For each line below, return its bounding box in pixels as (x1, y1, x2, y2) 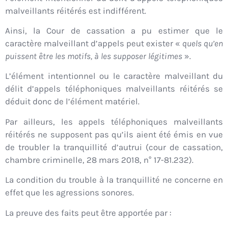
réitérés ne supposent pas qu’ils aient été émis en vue (5, 129, 223, 139)
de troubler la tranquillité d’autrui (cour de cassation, (5, 141, 223, 152)
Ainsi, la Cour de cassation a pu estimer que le (5, 25, 223, 36)
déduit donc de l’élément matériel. (5, 96, 139, 107)
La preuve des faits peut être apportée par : (5, 207, 172, 218)
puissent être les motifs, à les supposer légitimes (5, 51, 182, 62)
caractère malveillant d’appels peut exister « (5, 38, 182, 49)
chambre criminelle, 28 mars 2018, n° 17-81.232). (5, 154, 193, 165)
